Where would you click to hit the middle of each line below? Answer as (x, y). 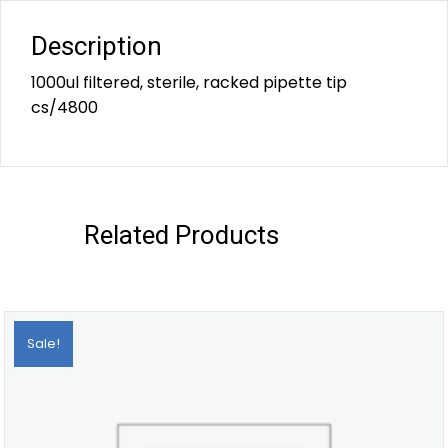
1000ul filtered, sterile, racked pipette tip (189, 82)
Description (96, 45)
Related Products (181, 234)
